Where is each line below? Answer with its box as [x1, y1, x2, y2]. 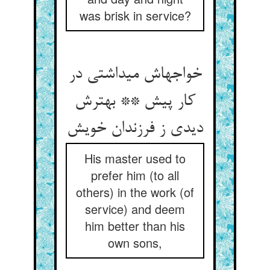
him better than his [85, 217, 185, 234]
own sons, [108, 234, 162, 251]
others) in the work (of [76, 183, 194, 201]
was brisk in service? [79, 7, 191, 24]
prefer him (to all [91, 166, 179, 184]
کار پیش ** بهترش [75, 92, 195, 111]
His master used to [84, 149, 186, 167]
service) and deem [85, 200, 185, 218]
